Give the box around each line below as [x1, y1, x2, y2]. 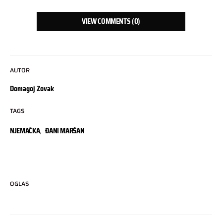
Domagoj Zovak [10, 83, 54, 94]
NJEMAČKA [10, 125, 40, 136]
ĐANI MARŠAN [45, 125, 85, 136]
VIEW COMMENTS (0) [81, 15, 141, 27]
